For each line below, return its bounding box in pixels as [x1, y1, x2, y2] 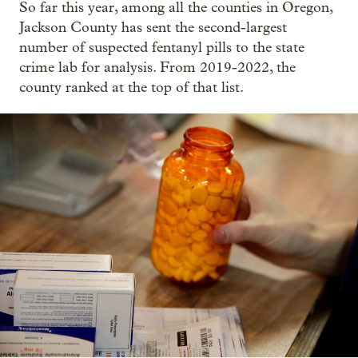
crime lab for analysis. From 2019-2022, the [19, 59, 296, 76]
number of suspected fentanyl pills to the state [19, 39, 304, 56]
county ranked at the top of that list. [19, 79, 244, 96]
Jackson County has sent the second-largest [19, 19, 287, 36]
